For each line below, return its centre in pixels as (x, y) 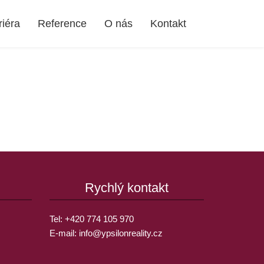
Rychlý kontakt (126, 188)
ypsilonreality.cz (132, 233)
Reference (62, 24)
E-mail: (64, 233)
